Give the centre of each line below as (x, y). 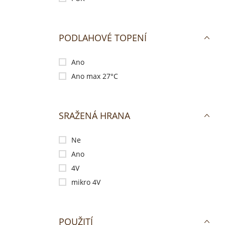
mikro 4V (86, 182)
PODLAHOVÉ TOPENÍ (103, 38)
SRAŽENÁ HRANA (94, 116)
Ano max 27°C (95, 76)
